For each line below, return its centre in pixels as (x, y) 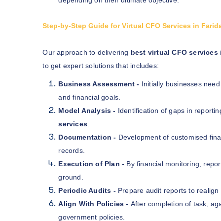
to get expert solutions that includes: (101, 65)
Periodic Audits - (87, 190)
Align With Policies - (94, 203)
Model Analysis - (88, 110)
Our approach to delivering (87, 52)
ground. (71, 177)
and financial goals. (90, 97)
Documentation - (87, 137)
